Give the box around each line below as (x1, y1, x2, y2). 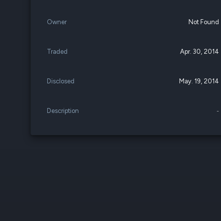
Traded (47, 48, 68, 55)
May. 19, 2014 (179, 77, 220, 85)
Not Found (188, 18, 220, 26)
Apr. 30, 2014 (180, 48, 220, 55)
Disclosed (47, 77, 74, 85)
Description (47, 107, 79, 114)
